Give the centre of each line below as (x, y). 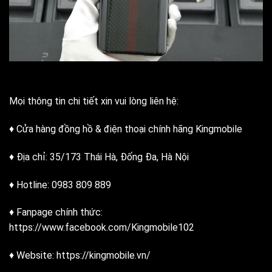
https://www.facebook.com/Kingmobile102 (102, 228)
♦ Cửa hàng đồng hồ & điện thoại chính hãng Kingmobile (126, 129)
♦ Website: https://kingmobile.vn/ (80, 256)
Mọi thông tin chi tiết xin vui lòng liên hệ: (94, 101)
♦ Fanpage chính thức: (56, 212)
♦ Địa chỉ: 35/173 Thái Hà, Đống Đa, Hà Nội (99, 157)
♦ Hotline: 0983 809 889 (60, 185)
